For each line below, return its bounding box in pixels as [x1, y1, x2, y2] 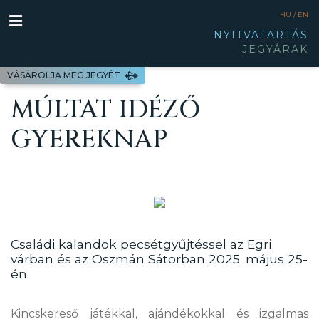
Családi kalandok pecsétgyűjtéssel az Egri [11, 236, 271, 251]
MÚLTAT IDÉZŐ [11, 93, 200, 127]
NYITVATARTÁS [214, 28, 308, 41]
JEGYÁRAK [242, 43, 308, 56]
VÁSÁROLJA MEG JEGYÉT [7, 69, 122, 80]
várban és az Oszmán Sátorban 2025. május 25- [11, 251, 308, 266]
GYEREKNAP [11, 123, 168, 157]
